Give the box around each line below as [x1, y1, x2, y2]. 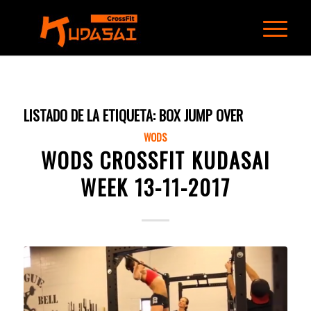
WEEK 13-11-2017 [80, 171, 230, 203]
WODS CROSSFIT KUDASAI [40, 144, 270, 176]
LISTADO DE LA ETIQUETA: [23, 105, 159, 126]
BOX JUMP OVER [158, 105, 243, 126]
